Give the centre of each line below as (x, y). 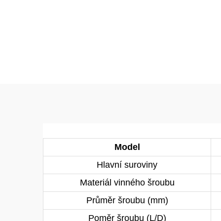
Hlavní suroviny (127, 165)
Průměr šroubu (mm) (127, 201)
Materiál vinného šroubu (127, 183)
